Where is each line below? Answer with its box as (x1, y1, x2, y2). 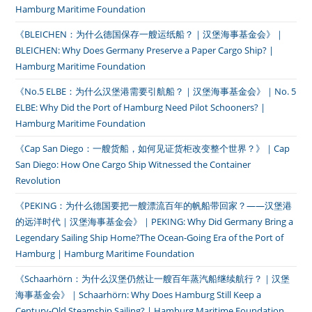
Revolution (15, 174, 61, 187)
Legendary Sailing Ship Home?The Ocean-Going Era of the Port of (15, 231, 284, 244)
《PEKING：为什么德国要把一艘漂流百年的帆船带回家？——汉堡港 (15, 199, 292, 212)
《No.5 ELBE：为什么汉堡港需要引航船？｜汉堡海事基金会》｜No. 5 (15, 85, 297, 97)
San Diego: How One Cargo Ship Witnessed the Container (15, 158, 251, 171)
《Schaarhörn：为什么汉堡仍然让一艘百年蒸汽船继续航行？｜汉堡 (15, 272, 290, 285)
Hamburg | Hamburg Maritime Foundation (15, 247, 195, 260)
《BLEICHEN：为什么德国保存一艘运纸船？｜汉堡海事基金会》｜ (15, 28, 285, 40)
